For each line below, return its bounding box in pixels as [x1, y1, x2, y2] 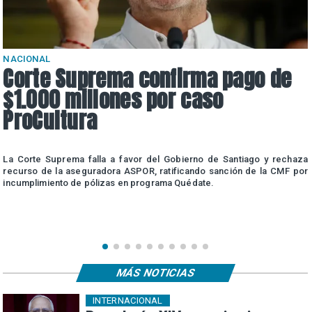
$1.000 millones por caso [3, 84, 224, 116]
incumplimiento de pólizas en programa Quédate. [3, 178, 214, 189]
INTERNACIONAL [92, 295, 163, 306]
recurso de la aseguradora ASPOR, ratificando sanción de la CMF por [3, 166, 308, 177]
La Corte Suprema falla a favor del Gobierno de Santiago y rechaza [3, 154, 308, 165]
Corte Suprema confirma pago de [3, 63, 292, 95]
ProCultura [3, 104, 97, 137]
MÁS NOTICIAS [114, 266, 197, 279]
